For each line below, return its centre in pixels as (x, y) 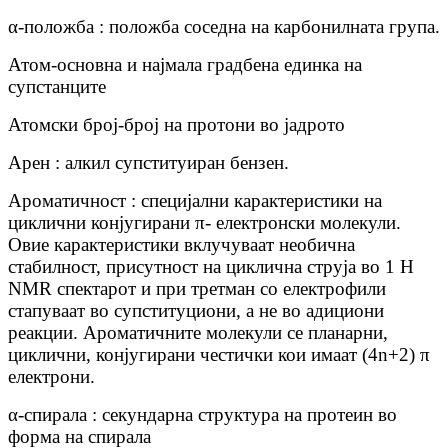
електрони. (51, 377)
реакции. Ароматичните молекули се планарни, (198, 333)
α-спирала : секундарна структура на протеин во (202, 415)
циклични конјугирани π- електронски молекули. (204, 223)
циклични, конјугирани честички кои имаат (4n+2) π (219, 355)
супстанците (57, 87)
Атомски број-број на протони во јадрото (176, 125)
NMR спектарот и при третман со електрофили (197, 289)
